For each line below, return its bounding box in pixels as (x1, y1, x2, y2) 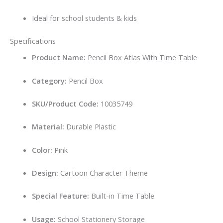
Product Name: (31, 52, 86, 63)
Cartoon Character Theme (58, 168, 148, 178)
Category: (31, 75, 67, 86)
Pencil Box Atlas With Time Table (85, 52, 197, 63)
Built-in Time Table (89, 191, 154, 201)
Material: (31, 121, 64, 132)
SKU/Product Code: (31, 99, 99, 109)
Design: (31, 168, 58, 178)
